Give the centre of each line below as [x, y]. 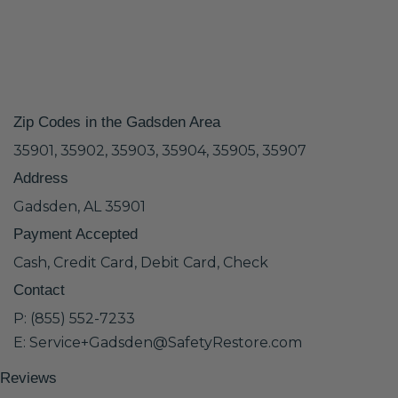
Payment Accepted [76, 234]
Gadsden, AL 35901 [80, 207]
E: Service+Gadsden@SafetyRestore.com [158, 342]
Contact [39, 290]
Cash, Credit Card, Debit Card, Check [141, 263]
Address [41, 178]
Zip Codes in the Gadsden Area [117, 122]
